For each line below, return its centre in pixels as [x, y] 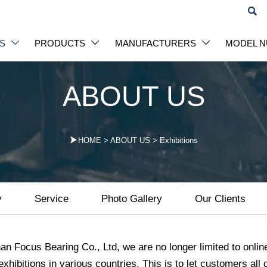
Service [52, 198]
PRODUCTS [60, 43]
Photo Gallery [132, 198]
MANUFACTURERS [155, 43]
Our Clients [220, 198]
